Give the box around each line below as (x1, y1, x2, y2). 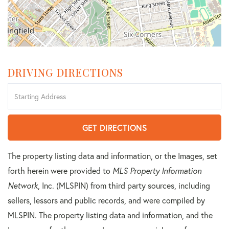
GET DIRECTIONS (82, 122, 147, 133)
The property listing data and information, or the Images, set (8, 150, 217, 162)
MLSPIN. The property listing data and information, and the (8, 210, 213, 221)
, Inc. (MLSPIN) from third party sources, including (38, 180, 210, 191)
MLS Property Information (112, 165, 201, 176)
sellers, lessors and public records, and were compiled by (8, 195, 205, 206)
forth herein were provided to (8, 165, 112, 176)
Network (8, 180, 38, 191)
